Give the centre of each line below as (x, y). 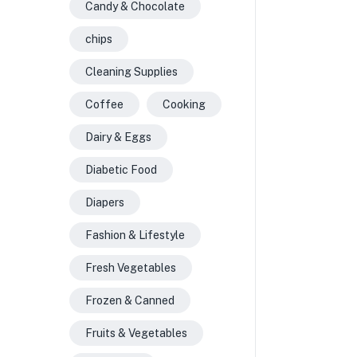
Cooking (184, 104)
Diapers (105, 202)
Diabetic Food (121, 170)
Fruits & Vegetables (136, 333)
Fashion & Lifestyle (135, 235)
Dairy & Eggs (118, 137)
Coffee (104, 104)
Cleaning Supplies (131, 72)
